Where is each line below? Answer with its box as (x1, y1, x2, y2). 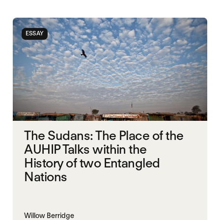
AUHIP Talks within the (24, 141, 147, 157)
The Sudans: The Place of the (24, 127, 184, 143)
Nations (24, 168, 67, 184)
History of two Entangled (24, 155, 160, 170)
